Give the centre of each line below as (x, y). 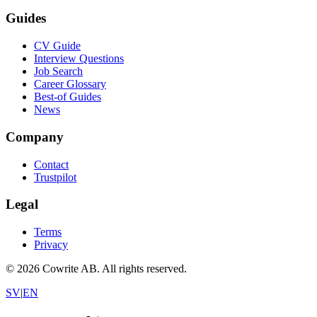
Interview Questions (79, 59)
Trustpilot (55, 177)
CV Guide (57, 46)
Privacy (51, 245)
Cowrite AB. (71, 269)
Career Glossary (70, 84)
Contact (51, 164)
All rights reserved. (144, 269)
